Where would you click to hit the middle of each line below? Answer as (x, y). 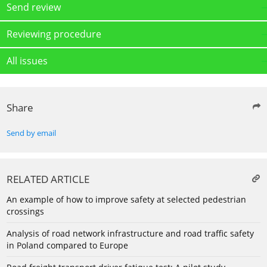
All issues (27, 61)
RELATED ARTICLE (48, 179)
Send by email (31, 133)
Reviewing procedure (54, 34)
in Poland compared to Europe (67, 246)
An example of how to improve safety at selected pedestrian (126, 200)
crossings (25, 212)
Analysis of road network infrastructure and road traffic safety (130, 234)
